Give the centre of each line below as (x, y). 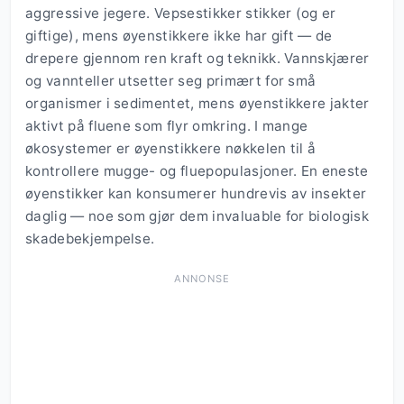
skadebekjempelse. (90, 239)
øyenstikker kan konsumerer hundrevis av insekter (196, 194)
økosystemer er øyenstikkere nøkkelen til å (171, 149)
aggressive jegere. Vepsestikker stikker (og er (181, 14)
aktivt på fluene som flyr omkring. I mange (167, 126)
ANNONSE (202, 279)
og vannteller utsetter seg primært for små (171, 81)
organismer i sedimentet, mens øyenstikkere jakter (197, 104)
